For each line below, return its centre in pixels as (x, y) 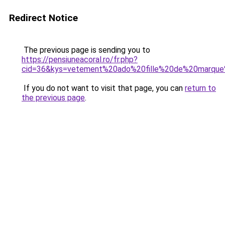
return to (200, 88)
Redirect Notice (43, 18)
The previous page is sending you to (86, 50)
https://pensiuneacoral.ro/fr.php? (80, 60)
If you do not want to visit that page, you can (103, 88)
